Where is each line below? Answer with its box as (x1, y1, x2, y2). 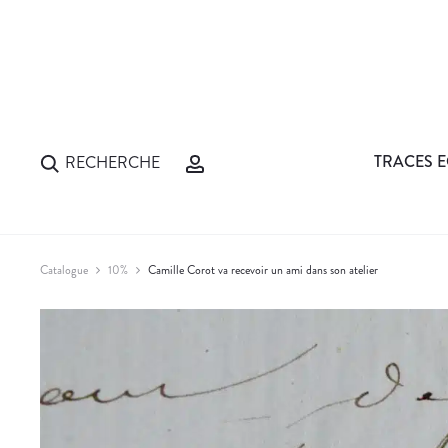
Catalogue (40, 260, 88, 279)
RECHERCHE (65, 150, 160, 174)
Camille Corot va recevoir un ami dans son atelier (148, 260, 378, 279)
